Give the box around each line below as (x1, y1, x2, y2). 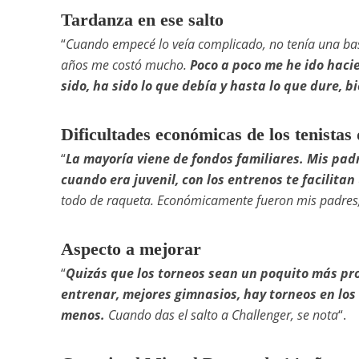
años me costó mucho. (60, 55, 190, 74)
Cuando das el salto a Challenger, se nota (104, 305, 338, 324)
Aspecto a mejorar (60, 238, 201, 259)
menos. (60, 305, 105, 324)
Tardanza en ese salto (60, 9, 224, 30)
